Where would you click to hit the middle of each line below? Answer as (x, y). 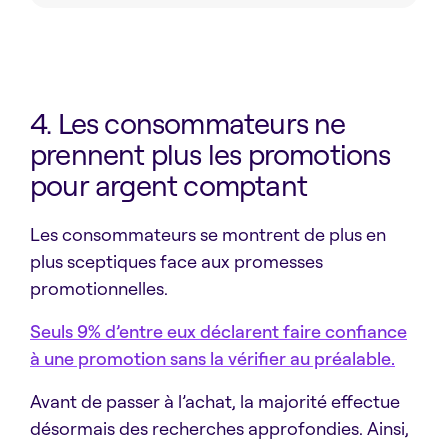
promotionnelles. (99, 288)
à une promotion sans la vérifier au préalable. (212, 358)
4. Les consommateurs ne (188, 123)
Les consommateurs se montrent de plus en (208, 234)
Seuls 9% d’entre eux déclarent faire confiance (218, 331)
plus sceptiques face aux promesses (176, 261)
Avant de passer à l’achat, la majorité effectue (215, 401)
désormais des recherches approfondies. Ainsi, (219, 428)
